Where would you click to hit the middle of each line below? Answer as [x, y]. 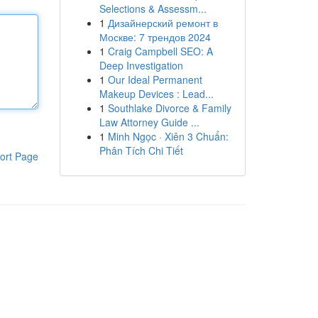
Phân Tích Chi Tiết [141, 150]
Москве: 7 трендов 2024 [155, 37]
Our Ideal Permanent [155, 79]
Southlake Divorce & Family [169, 108]
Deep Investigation [141, 65]
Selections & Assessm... [153, 9]
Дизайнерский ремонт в [163, 23]
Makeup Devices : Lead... [156, 94]
